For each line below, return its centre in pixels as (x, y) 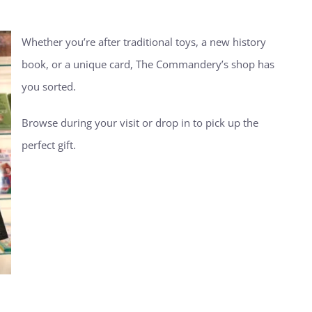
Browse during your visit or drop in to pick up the (140, 122)
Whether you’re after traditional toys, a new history (143, 41)
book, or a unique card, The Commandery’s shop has (148, 64)
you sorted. (48, 86)
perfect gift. (48, 145)
